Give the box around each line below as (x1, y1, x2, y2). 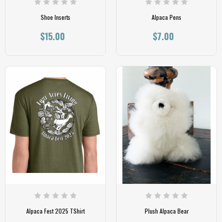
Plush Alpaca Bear (144, 206, 189, 215)
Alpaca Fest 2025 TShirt (26, 206, 85, 215)
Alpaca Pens (152, 12, 181, 21)
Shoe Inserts (41, 12, 70, 21)
